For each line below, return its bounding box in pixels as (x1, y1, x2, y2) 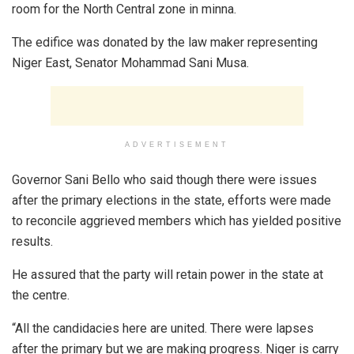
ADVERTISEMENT (125, 140, 229, 149)
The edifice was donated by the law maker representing (12, 34, 318, 50)
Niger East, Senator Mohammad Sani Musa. (12, 55, 249, 70)
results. (12, 233, 53, 249)
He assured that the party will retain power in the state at (12, 266, 323, 282)
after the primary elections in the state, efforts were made (12, 192, 331, 208)
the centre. (12, 287, 70, 303)
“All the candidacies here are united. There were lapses (12, 320, 314, 336)
